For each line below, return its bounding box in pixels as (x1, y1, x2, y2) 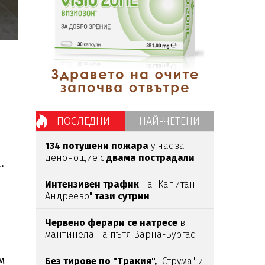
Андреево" (45, 190, 95, 202)
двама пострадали (106, 152, 195, 163)
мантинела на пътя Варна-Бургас (45, 229, 195, 240)
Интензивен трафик (45, 179, 139, 190)
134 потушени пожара (45, 140, 148, 151)
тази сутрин (95, 190, 150, 202)
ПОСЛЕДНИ (57, 115, 110, 128)
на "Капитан (139, 179, 195, 190)
